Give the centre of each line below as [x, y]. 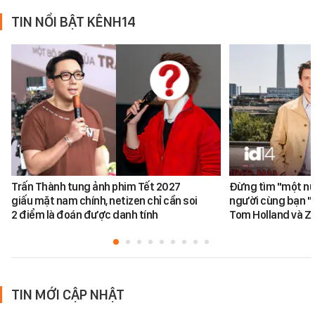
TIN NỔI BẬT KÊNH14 [73, 22]
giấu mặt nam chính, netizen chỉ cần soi [104, 200]
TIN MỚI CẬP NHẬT [68, 294]
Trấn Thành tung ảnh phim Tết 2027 [96, 186]
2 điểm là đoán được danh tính [85, 214]
